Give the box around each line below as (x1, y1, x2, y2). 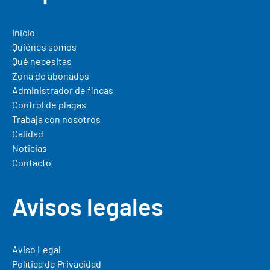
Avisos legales (12, 191, 163, 221)
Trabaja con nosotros (12, 113, 101, 125)
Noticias (12, 142, 47, 154)
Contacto (12, 156, 51, 168)
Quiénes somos (12, 40, 77, 52)
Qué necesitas (12, 55, 72, 67)
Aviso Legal (12, 243, 61, 255)
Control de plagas (12, 98, 86, 110)
